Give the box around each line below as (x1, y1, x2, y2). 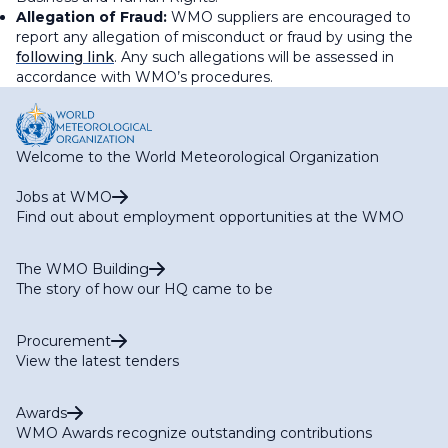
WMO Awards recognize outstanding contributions (16, 424, 372, 443)
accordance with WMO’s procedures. (16, 68, 277, 87)
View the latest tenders (16, 352, 179, 371)
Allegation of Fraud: (16, 8, 167, 27)
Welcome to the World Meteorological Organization (16, 148, 379, 167)
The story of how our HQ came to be (16, 280, 273, 299)
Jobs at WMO (16, 188, 112, 207)
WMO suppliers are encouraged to (167, 8, 411, 27)
